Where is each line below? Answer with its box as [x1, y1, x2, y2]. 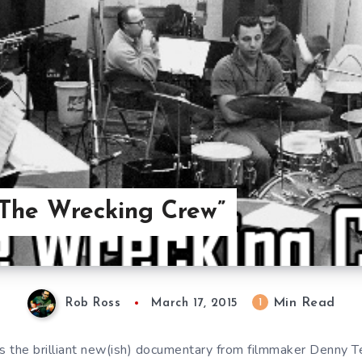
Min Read [268, 297, 335, 310]
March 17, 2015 [150, 297, 238, 310]
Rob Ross [65, 297, 120, 310]
